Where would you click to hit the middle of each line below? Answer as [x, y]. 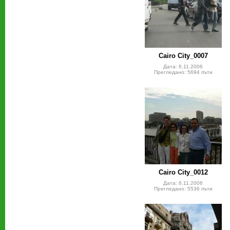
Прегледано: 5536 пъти [183, 189]
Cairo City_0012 [183, 172]
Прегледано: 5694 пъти [183, 72]
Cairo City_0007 [183, 56]
